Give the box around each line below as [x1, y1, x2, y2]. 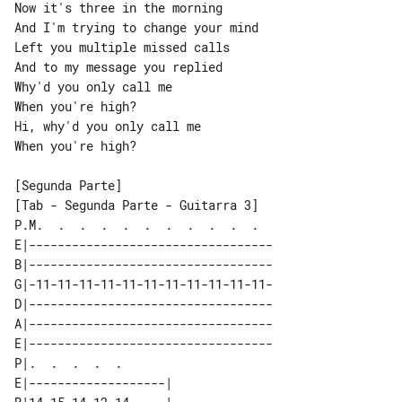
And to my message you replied [14, 58, 223, 75]
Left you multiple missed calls [14, 39, 230, 56]
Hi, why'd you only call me [14, 118, 201, 135]
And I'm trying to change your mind [14, 19, 258, 36]
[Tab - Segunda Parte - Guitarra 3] [14, 197, 258, 214]
